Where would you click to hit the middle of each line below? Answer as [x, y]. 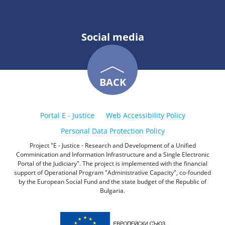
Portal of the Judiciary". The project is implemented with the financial [113, 163]
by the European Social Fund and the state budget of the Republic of [113, 182]
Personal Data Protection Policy [113, 131]
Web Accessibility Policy [145, 115]
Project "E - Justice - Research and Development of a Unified [113, 145]
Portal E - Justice [67, 115]
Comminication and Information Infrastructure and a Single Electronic [113, 154]
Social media [113, 37]
